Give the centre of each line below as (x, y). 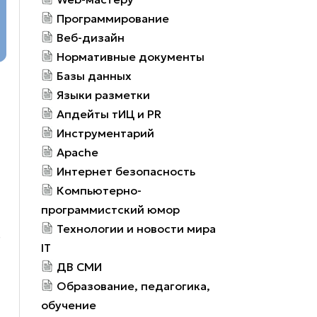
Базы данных (94, 75)
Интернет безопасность (126, 171)
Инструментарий (106, 133)
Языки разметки (104, 94)
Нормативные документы (131, 56)
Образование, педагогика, (134, 286)
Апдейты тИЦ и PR (109, 114)
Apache (78, 152)
